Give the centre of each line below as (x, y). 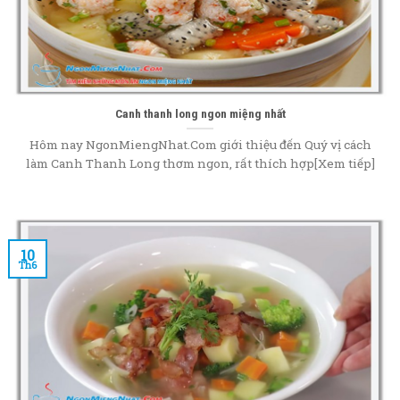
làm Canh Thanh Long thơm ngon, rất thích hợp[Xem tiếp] (200, 163)
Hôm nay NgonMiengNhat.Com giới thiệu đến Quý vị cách (200, 144)
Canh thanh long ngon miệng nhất (200, 113)
